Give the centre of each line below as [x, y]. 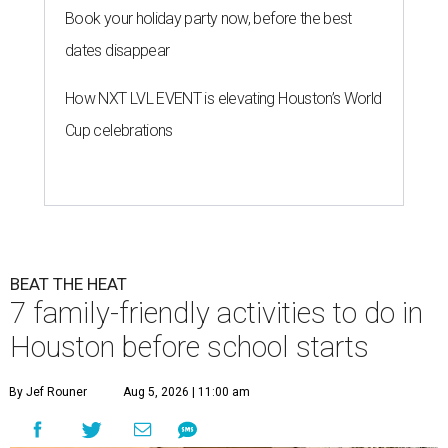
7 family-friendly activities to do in [216, 313]
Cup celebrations [119, 131]
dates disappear [117, 51]
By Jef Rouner [48, 392]
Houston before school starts [189, 347]
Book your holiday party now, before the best [208, 19]
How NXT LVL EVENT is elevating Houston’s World [223, 99]
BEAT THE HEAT [68, 284]
